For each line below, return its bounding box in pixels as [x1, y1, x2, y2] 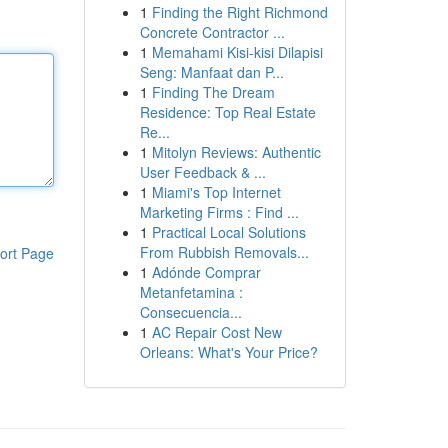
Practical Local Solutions [151, 222, 306, 242]
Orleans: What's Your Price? [139, 342, 318, 362]
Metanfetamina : [139, 282, 243, 302]
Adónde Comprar [151, 262, 261, 282]
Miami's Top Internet [151, 182, 281, 202]
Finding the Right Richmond [151, 2, 328, 22]
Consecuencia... [139, 302, 242, 322]
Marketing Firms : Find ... [139, 202, 299, 222]
